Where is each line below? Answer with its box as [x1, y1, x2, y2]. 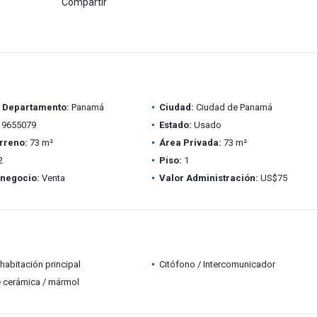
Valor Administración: [158, 173, 258, 183]
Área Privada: [158, 137, 221, 148]
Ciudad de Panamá [193, 102, 272, 113]
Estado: [158, 120, 192, 130]
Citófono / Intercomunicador [158, 259, 275, 270]
